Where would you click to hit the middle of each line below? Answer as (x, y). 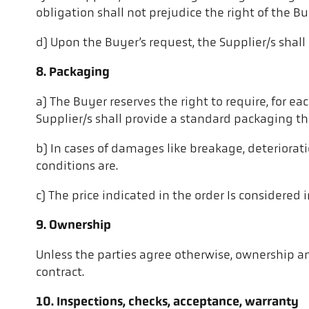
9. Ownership (73, 226)
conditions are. (77, 167)
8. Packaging (73, 73)
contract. (60, 273)
